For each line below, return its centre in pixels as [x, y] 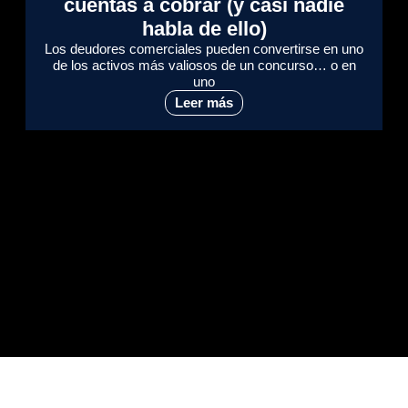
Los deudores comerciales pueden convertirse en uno [204, 49]
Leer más [204, 103]
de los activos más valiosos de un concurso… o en [204, 66]
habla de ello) [204, 29]
